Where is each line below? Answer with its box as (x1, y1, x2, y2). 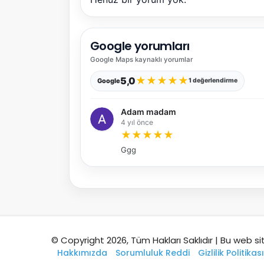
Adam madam (121, 106, 176, 117)
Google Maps (90, 55, 133, 64)
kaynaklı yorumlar (133, 55, 193, 64)
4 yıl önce (121, 117, 153, 127)
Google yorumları (90, 37, 190, 54)
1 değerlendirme (188, 77, 237, 85)
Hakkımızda (57, 247, 107, 259)
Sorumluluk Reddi (115, 247, 190, 259)
